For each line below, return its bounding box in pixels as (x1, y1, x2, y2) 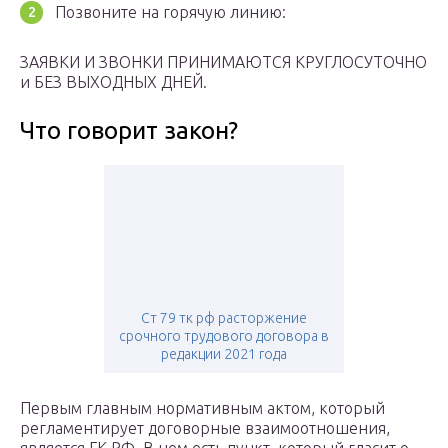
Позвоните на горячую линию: (55, 3, 286, 22)
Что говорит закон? (20, 117, 238, 145)
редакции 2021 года (161, 346, 287, 363)
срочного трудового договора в (119, 328, 329, 345)
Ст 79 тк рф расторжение (141, 310, 307, 327)
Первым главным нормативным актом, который (20, 399, 385, 418)
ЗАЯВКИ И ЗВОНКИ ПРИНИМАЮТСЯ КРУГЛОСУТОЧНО (20, 53, 427, 72)
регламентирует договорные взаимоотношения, (20, 419, 390, 438)
